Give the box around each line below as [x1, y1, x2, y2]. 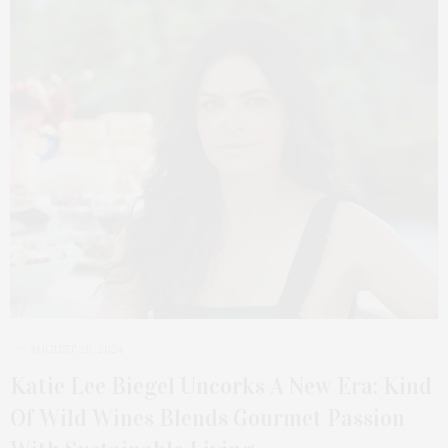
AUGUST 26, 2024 [30, 342, 123, 357]
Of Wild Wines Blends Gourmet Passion [10, 404, 405, 433]
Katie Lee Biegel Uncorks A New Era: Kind [10, 372, 432, 401]
